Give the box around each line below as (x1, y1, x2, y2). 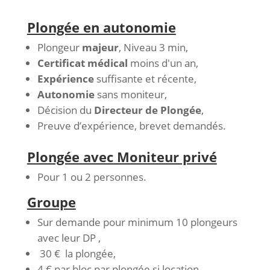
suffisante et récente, (93, 72, 196, 86)
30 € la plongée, (37, 246, 116, 260)
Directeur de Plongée (93, 103, 201, 117)
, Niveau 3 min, (118, 40, 188, 54)
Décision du (37, 103, 94, 117)
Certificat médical (37, 56, 128, 70)
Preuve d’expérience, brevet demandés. (37, 119, 226, 133)
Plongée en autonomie (27, 18, 176, 36)
